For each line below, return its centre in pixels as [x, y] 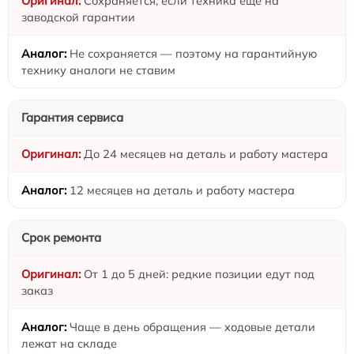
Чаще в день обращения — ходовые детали [192, 326]
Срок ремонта [61, 237]
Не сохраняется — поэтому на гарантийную [193, 53]
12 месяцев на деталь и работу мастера [182, 190]
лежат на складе [69, 343]
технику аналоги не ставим [98, 70]
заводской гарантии [78, 17]
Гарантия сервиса [72, 117]
